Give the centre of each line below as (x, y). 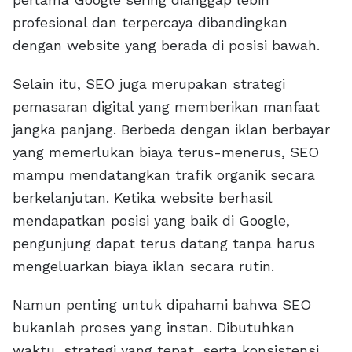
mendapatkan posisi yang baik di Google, (151, 221)
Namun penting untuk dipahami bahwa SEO (162, 305)
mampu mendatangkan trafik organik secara (164, 175)
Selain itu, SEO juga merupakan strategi (149, 84)
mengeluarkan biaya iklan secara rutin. (143, 266)
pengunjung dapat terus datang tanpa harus (164, 244)
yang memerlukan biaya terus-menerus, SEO (166, 152)
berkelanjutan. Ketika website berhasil (142, 198)
